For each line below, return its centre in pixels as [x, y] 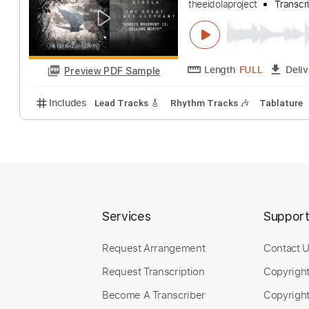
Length [245, 146]
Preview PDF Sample [125, 147]
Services [127, 216]
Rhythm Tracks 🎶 [233, 183]
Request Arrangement [154, 247]
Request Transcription [153, 271]
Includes [76, 182]
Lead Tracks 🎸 [141, 183]
